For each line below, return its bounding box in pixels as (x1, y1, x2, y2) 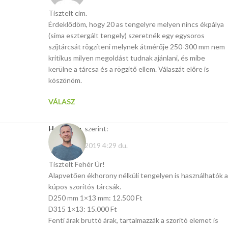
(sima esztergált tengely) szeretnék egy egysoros (48, 31, 205, 40)
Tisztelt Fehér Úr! (48, 160, 105, 169)
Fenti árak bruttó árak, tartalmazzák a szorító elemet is (48, 216, 218, 225)
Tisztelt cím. (48, 8, 87, 17)
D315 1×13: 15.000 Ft (48, 205, 117, 214)
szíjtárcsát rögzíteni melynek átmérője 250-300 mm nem (48, 42, 225, 51)
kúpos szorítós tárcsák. (48, 182, 121, 191)
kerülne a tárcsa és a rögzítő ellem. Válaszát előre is (48, 64, 209, 73)
